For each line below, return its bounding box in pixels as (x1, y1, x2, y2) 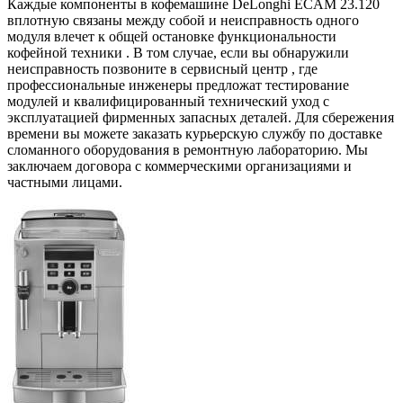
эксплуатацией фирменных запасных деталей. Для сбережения (7, 109, 394, 125)
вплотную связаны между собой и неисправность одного (7, 12, 359, 28)
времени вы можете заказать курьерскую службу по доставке (7, 125, 382, 141)
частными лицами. (7, 174, 122, 190)
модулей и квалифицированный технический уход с (7, 93, 329, 109)
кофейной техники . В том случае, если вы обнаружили (7, 44, 349, 60)
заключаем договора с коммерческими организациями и (7, 157, 352, 174)
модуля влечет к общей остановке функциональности (7, 28, 336, 44)
